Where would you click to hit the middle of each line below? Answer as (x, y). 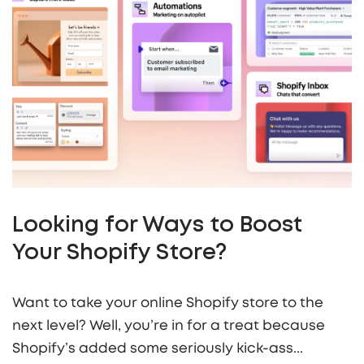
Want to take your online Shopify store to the (168, 302)
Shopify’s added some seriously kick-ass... (158, 348)
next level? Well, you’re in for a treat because (169, 325)
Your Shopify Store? (119, 253)
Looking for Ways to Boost (157, 225)
